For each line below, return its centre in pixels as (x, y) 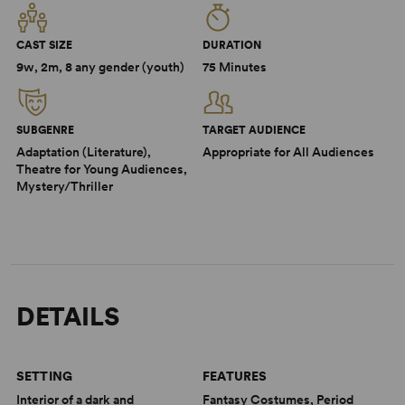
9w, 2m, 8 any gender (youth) (100, 67)
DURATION (232, 45)
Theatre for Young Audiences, (101, 169)
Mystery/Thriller (64, 186)
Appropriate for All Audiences (288, 152)
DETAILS (67, 316)
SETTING (44, 376)
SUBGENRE (45, 130)
